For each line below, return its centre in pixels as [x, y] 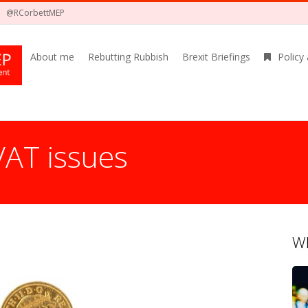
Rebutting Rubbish [128, 57]
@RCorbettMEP [35, 13]
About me [52, 57]
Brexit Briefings [216, 57]
